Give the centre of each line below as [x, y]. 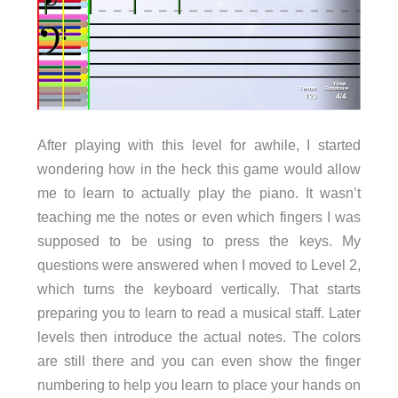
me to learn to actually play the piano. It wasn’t [199, 192]
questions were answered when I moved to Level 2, [199, 264]
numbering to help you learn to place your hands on [199, 384]
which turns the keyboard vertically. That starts [199, 288]
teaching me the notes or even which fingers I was [199, 216]
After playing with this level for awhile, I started [199, 144]
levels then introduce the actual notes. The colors [199, 336]
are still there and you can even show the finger [199, 360]
